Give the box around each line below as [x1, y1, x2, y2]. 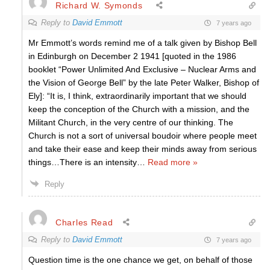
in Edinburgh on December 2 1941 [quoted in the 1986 [28, 51, 236, 61]
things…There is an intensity [28, 157, 137, 167]
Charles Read [55, 217, 113, 227]
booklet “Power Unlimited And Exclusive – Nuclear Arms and [28, 64, 256, 74]
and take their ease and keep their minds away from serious [28, 144, 257, 154]
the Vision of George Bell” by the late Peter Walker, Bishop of [28, 78, 259, 87]
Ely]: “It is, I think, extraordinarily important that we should [28, 91, 246, 101]
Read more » [148, 157, 198, 167]
